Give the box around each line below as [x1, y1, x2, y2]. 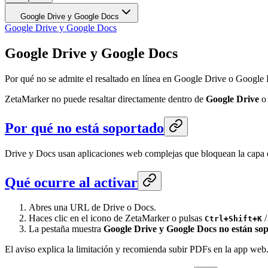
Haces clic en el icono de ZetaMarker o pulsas [29, 213, 205, 224]
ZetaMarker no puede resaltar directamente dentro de [5, 93, 206, 104]
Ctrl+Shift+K [205, 214, 262, 224]
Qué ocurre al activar [5, 174, 138, 190]
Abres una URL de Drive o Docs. [29, 202, 156, 213]
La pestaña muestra [29, 224, 103, 234]
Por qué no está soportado [5, 120, 164, 136]
